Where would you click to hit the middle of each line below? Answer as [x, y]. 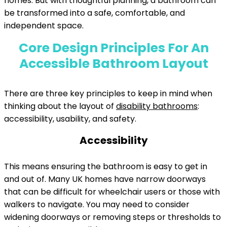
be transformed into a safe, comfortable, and [94, 13]
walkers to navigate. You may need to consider [97, 204]
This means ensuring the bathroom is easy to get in [106, 166]
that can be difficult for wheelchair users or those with [112, 192]
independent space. [44, 26]
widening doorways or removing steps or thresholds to [112, 217]
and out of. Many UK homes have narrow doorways [105, 179]
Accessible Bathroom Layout [113, 64]
